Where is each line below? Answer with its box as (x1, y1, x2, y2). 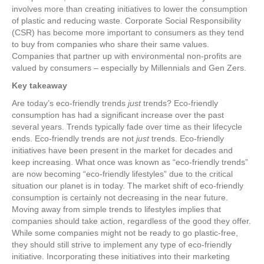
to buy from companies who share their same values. (12, 39, 209, 49)
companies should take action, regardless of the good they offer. (12, 216, 251, 226)
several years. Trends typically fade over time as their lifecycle (12, 122, 242, 132)
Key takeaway (12, 81, 67, 91)
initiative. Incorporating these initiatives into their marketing (12, 252, 230, 262)
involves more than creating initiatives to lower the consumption (12, 4, 247, 14)
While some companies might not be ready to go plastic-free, (12, 228, 238, 238)
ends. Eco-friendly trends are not (12, 134, 136, 144)
